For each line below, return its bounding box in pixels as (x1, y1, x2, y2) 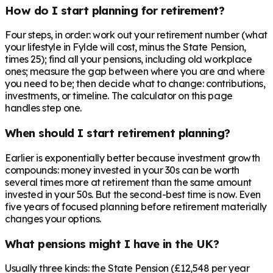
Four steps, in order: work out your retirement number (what (5, 29, 268, 41)
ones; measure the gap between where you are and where (5, 65, 265, 78)
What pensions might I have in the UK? (5, 236, 219, 251)
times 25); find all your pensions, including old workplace (5, 53, 252, 66)
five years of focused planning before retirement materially (5, 200, 267, 213)
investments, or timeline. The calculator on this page (5, 90, 233, 102)
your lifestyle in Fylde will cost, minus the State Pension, (5, 41, 246, 54)
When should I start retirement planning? (5, 126, 230, 141)
